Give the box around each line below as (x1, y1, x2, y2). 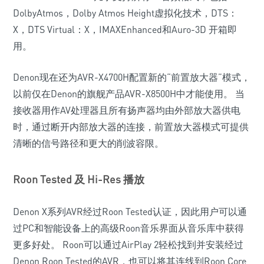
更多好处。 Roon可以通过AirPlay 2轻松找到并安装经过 (13, 239, 243, 250)
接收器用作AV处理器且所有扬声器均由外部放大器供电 (13, 104, 240, 116)
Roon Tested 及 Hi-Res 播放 (13, 173, 144, 186)
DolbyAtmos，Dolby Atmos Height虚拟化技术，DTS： (13, 7, 237, 19)
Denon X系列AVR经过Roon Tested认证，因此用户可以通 (13, 206, 247, 217)
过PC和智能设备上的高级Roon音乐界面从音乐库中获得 (13, 222, 244, 234)
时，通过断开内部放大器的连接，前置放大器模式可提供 (13, 121, 249, 133)
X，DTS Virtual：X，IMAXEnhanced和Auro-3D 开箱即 (13, 24, 237, 35)
